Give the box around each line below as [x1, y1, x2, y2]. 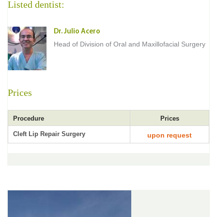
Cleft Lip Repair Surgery [13, 130, 85, 138]
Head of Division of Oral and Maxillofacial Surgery [54, 40, 205, 48]
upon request [147, 131, 192, 139]
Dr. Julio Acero [54, 28, 100, 35]
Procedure [13, 115, 44, 122]
